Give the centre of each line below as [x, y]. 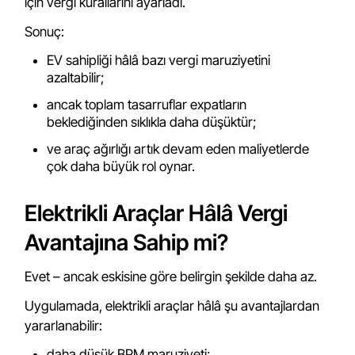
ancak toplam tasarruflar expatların [147, 105]
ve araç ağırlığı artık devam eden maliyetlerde [178, 149]
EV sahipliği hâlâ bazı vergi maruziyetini [159, 60]
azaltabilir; [76, 78]
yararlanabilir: [64, 326]
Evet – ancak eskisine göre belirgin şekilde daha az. [171, 277]
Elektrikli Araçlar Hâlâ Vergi [157, 213]
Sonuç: [45, 32]
